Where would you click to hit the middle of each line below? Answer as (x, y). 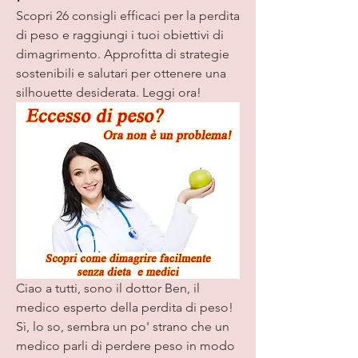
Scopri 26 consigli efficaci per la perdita (128, 16)
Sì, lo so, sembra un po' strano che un (123, 326)
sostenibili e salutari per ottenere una (121, 74)
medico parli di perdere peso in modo (125, 345)
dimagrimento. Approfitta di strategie (123, 54)
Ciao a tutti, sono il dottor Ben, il (108, 288)
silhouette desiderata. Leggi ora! (109, 93)
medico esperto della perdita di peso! (125, 307)
